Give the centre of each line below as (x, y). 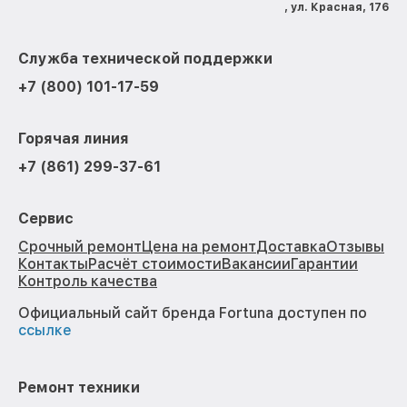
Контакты (53, 264)
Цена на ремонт (199, 247)
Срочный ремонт (80, 247)
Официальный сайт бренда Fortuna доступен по (193, 313)
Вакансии (256, 264)
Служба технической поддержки (145, 59)
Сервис (46, 219)
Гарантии (324, 264)
